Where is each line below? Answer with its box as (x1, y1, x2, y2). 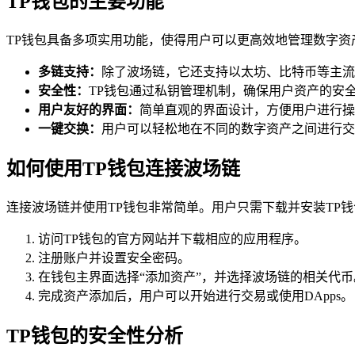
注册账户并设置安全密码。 (38, 250, 190, 265)
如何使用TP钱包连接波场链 (6, 158, 240, 179)
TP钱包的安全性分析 (6, 325, 183, 346)
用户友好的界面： (38, 102, 139, 116)
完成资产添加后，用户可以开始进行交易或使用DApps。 (38, 288, 353, 303)
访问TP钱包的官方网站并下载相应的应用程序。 (38, 231, 307, 246)
